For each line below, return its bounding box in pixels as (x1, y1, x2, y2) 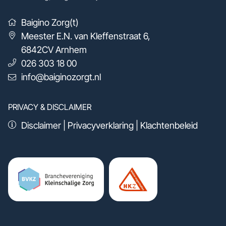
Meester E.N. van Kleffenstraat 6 (21, 31, 148, 42)
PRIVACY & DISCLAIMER (8, 102, 91, 112)
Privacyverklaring (67, 120, 134, 131)
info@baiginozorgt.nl (21, 72, 101, 83)
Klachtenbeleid (140, 120, 198, 131)
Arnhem (55, 44, 87, 55)
